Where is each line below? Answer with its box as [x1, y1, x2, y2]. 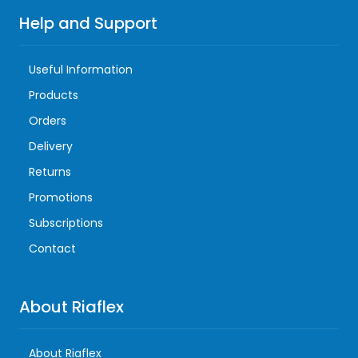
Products [29, 87, 78, 104]
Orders [29, 113, 66, 129]
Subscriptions [29, 215, 103, 232]
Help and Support [19, 12, 157, 35]
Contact [29, 241, 76, 257]
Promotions [29, 189, 93, 206]
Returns [29, 164, 71, 181]
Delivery [29, 138, 73, 155]
